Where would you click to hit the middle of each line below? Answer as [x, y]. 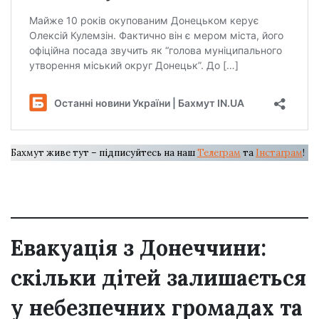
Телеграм [219, 152]
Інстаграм [279, 152]
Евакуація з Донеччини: [138, 247]
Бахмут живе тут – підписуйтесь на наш [104, 152]
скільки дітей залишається [158, 277]
